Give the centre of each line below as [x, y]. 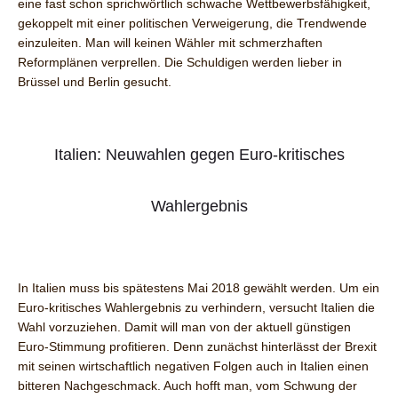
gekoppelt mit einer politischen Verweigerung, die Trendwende [192, 24]
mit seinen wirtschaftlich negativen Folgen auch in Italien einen [193, 366]
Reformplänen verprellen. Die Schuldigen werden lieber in [180, 63]
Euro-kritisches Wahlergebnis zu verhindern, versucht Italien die [196, 308]
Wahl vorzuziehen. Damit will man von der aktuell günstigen [184, 327]
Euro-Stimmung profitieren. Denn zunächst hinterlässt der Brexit [197, 347]
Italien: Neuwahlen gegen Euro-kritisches [199, 155]
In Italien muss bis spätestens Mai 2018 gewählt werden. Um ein [199, 288]
